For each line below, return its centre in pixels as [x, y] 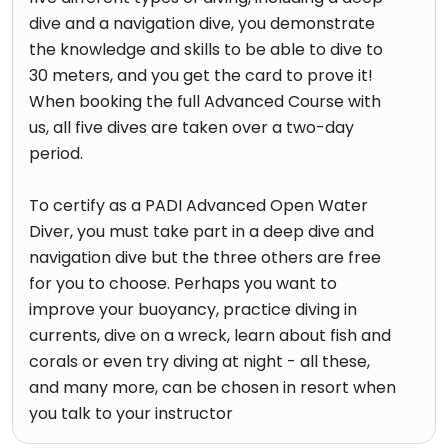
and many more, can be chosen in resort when [212, 387]
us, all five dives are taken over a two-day [191, 127]
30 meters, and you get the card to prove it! [201, 75]
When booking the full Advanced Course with [205, 101]
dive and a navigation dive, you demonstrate [202, 23]
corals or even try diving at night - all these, [199, 361]
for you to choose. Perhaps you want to [183, 283]
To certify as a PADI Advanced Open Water [198, 205]
